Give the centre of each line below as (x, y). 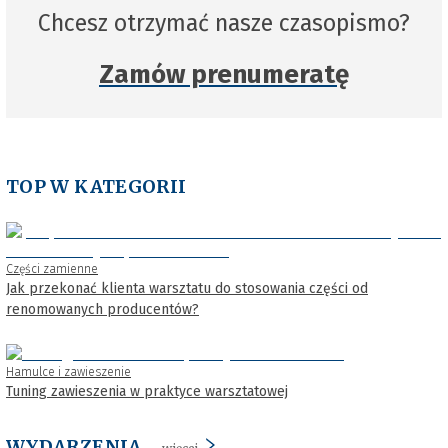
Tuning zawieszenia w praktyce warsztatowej (147, 392)
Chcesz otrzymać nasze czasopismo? (224, 23)
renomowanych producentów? (102, 310)
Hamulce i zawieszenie (68, 372)
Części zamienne (52, 269)
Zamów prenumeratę (224, 75)
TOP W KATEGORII (96, 187)
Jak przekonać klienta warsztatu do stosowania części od (187, 289)
